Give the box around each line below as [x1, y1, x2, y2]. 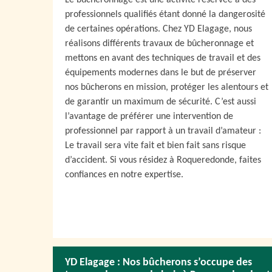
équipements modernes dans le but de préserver [65, 68, 256, 78]
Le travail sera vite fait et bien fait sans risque [65, 141, 246, 151]
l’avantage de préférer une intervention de [65, 112, 233, 121]
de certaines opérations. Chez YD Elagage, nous [65, 24, 252, 34]
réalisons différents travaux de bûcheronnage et [65, 39, 254, 49]
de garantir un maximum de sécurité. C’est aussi [65, 97, 256, 107]
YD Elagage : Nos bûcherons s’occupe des [65, 257, 252, 268]
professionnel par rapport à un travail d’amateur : [65, 126, 261, 136]
